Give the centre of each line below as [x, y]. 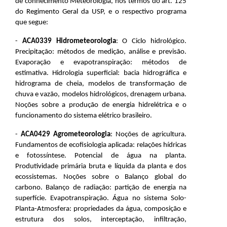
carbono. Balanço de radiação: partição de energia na [101, 188]
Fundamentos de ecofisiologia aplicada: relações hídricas [101, 145]
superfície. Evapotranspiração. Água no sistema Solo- [101, 198]
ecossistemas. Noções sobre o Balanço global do [101, 177]
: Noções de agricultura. [148, 135]
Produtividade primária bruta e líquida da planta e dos [101, 166]
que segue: [32, 23]
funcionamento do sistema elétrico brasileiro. [84, 116]
